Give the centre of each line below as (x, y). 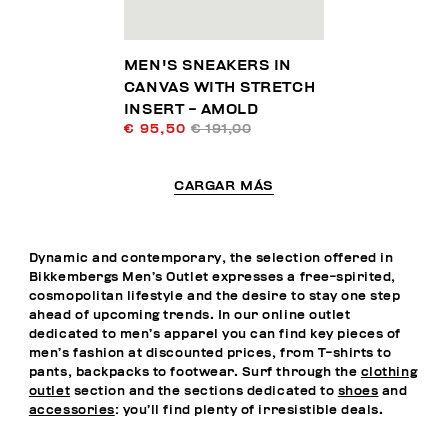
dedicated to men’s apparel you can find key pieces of (214, 334)
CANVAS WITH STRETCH (219, 87)
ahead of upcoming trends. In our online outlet (189, 315)
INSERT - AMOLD (191, 109)
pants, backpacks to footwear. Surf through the (194, 372)
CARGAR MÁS (224, 186)
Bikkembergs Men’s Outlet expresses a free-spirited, (212, 277)
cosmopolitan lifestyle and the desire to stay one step (214, 296)
